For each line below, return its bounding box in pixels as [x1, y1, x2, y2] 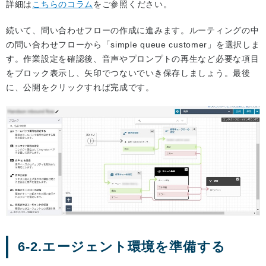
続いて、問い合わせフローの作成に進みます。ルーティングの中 [6, 26, 259, 36]
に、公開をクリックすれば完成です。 [6, 83, 154, 93]
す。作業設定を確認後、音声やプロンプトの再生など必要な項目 [6, 54, 259, 64]
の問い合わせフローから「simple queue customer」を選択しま [6, 40, 260, 50]
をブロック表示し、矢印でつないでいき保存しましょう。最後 [6, 68, 251, 78]
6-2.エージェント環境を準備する [18, 239, 226, 255]
